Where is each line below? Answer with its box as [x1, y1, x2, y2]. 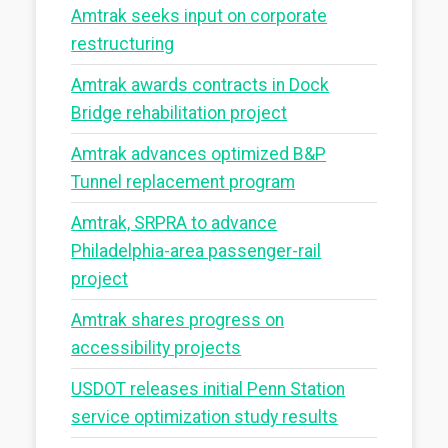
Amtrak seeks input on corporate [71, 5, 328, 26]
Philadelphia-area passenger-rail [71, 240, 322, 261]
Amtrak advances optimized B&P [71, 143, 327, 164]
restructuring [71, 33, 175, 54]
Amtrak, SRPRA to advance [71, 212, 278, 233]
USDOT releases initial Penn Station [71, 378, 346, 399]
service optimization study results [71, 406, 339, 427]
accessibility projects [71, 337, 242, 358]
